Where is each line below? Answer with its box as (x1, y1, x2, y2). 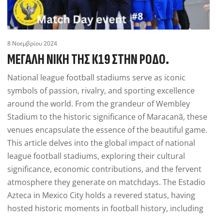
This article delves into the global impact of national (7, 137, 195, 148)
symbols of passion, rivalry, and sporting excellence (7, 85, 195, 96)
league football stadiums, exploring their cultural (7, 150, 185, 161)
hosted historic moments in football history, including (7, 202, 203, 214)
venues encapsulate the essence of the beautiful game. (7, 124, 207, 135)
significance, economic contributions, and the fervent (7, 163, 201, 174)
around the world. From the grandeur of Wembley (7, 98, 190, 109)
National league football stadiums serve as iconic (7, 72, 186, 83)
